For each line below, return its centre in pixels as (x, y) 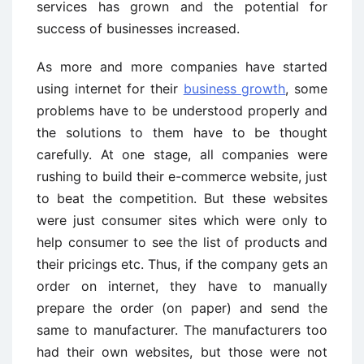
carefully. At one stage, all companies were (182, 154)
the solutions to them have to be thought (182, 132)
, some (307, 89)
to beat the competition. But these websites (182, 198)
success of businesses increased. (138, 28)
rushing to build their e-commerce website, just (182, 176)
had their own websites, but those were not (182, 352)
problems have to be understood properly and (182, 110)
